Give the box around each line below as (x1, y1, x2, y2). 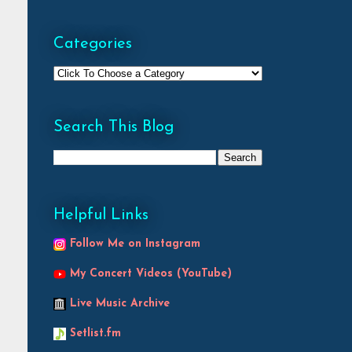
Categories (53, 35, 132, 52)
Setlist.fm (70, 327, 121, 339)
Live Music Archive (70, 297, 170, 310)
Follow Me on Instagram (70, 237, 200, 250)
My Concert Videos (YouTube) (70, 267, 232, 280)
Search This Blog (53, 119, 174, 135)
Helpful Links (53, 207, 148, 223)
